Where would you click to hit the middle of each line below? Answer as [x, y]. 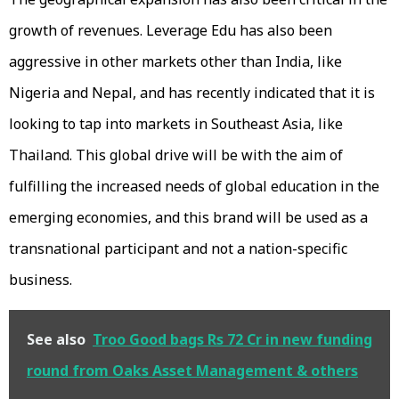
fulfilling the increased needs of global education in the [194, 186]
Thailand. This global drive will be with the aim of [176, 155]
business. [41, 279]
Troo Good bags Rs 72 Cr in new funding [232, 339]
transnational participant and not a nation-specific [178, 248]
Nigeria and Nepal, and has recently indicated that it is [192, 92]
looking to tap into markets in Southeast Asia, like [176, 123]
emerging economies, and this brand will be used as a [188, 217]
